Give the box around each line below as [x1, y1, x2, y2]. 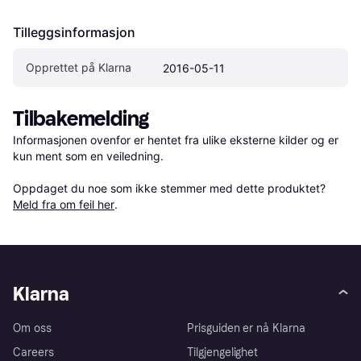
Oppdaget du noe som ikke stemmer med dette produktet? [13, 180, 329, 195]
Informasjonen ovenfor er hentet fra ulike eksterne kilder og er [13, 132, 338, 147]
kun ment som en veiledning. [13, 148, 164, 163]
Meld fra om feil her [13, 197, 114, 211]
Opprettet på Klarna [26, 60, 131, 74]
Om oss [13, 322, 52, 336]
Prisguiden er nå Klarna [187, 322, 305, 336]
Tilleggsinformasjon [13, 23, 135, 40]
